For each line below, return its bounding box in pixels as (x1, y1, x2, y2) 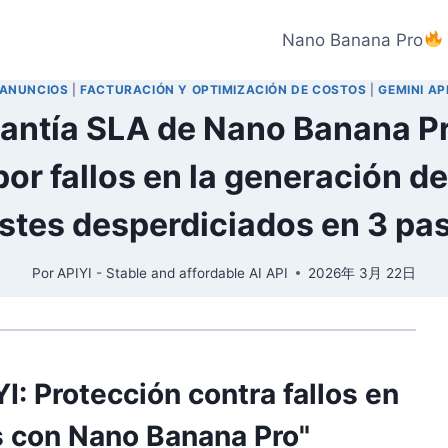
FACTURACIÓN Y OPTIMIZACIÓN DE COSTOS (80, 82, 367, 97)
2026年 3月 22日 (308, 264, 417, 281)
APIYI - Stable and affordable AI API (57, 264, 289, 281)
